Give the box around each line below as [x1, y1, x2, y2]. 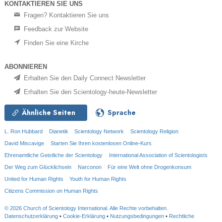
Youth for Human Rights [69, 175, 126, 182]
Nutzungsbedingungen [110, 213, 164, 219]
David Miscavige [4, 140, 44, 146]
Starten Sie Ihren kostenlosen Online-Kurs [50, 140, 152, 146]
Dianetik [49, 128, 68, 134]
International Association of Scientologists [109, 152, 208, 158]
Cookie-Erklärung [63, 213, 105, 219]
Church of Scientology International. [23, 205, 110, 211]
